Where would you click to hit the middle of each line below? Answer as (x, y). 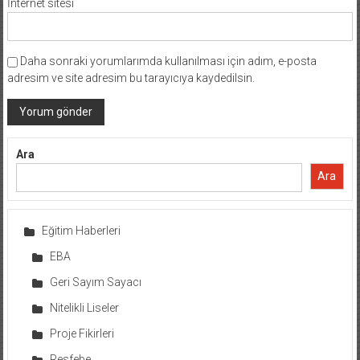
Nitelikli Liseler (84, 307)
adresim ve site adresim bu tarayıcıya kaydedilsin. (131, 78)
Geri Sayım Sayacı (95, 282)
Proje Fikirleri (82, 333)
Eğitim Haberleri (81, 230)
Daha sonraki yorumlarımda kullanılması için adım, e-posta (168, 61)
